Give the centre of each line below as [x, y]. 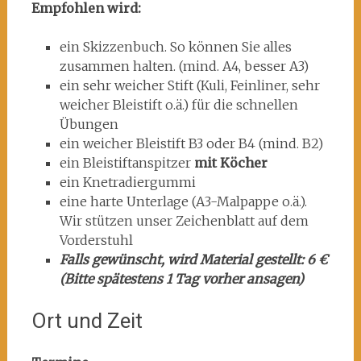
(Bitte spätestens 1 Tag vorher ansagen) [181, 279]
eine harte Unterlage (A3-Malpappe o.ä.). [183, 201]
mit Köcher [230, 163]
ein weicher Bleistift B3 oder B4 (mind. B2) [191, 143]
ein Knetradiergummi [127, 182]
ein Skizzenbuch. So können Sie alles [175, 47]
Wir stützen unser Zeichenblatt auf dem [184, 221]
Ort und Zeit [87, 321]
